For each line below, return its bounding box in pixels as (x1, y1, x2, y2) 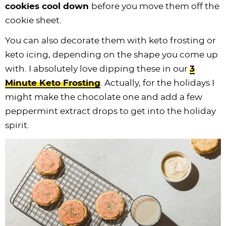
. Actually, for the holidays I (100, 78, 214, 87)
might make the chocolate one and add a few (5, 92, 202, 101)
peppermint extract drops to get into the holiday (5, 106, 216, 116)
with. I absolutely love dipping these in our (5, 64, 190, 73)
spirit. (5, 121, 29, 130)
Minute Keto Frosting (5, 78, 100, 87)
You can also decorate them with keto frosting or (5, 36, 216, 45)
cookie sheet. (5, 16, 62, 25)
